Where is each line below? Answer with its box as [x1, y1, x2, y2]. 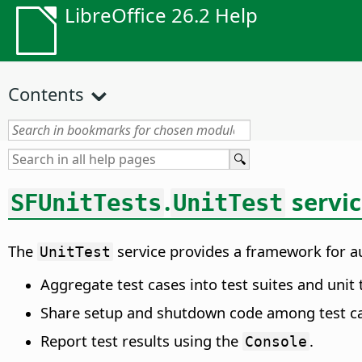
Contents [8, 82, 84, 106]
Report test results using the [40, 330, 242, 351]
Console [245, 333, 307, 351]
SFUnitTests [11, 188, 162, 217]
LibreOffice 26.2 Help [65, 2, 258, 28]
